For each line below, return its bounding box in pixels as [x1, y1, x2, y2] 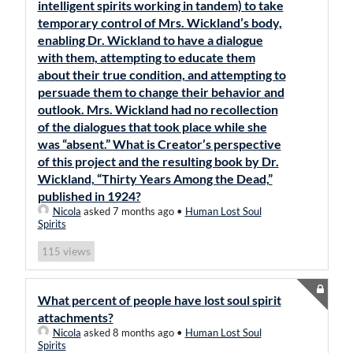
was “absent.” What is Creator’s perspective [37, 136, 281, 151]
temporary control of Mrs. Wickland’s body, [37, 15, 282, 30]
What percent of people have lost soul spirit [37, 292, 281, 307]
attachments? [37, 310, 113, 325]
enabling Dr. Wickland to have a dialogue [37, 32, 263, 47]
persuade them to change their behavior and [37, 84, 284, 99]
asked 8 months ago [80, 326, 174, 339]
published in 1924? [37, 188, 141, 203]
